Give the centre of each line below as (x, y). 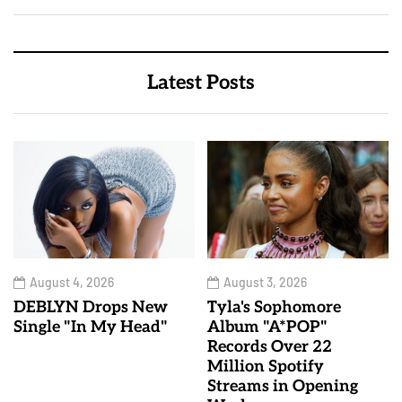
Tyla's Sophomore (274, 308)
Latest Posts (201, 83)
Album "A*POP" (267, 328)
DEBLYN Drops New (91, 308)
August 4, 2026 (72, 283)
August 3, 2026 (265, 283)
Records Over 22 (270, 347)
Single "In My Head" (91, 328)
